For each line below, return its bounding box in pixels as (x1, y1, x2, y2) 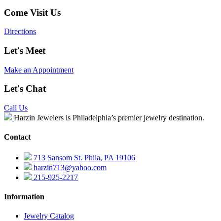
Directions (4, 27, 36, 36)
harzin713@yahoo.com (32, 163, 107, 172)
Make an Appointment (4, 65, 74, 74)
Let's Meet (4, 45, 45, 56)
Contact (4, 133, 31, 142)
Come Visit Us (4, 7, 61, 18)
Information (4, 192, 44, 201)
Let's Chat (4, 83, 46, 94)
